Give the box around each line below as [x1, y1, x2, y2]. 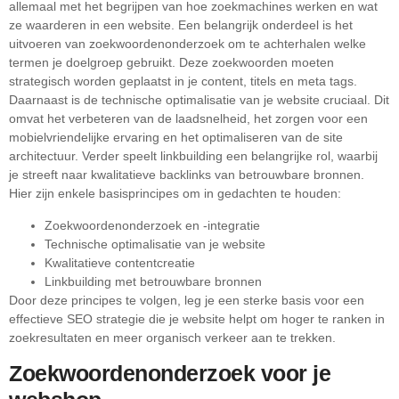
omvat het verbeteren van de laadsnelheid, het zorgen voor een [9, 111, 368, 126]
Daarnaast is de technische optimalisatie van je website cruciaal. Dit [9, 93, 389, 108]
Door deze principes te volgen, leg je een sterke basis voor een [9, 292, 364, 307]
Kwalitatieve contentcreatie [45, 255, 195, 270]
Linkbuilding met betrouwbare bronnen [45, 273, 262, 289]
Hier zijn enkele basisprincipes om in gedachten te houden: [9, 186, 341, 201]
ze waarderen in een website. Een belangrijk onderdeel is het [9, 18, 353, 33]
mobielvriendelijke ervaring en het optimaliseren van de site [9, 130, 343, 145]
